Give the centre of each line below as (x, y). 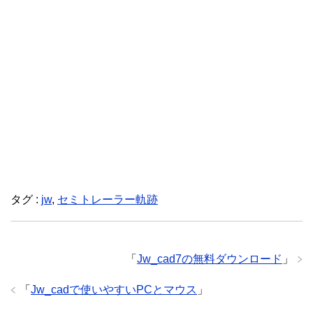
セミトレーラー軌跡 (108, 200)
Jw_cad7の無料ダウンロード (210, 259)
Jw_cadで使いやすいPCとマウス (114, 290)
